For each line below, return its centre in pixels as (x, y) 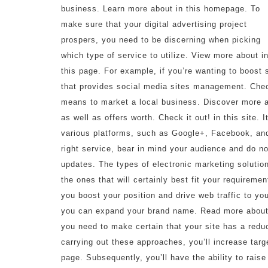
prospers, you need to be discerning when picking (161, 40)
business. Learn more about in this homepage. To (161, 9)
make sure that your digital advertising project (154, 24)
